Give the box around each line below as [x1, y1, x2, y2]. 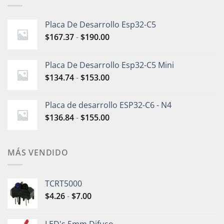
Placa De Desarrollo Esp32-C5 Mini [45, 59, 174, 70]
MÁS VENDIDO [7, 146, 68, 158]
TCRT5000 [45, 178, 82, 189]
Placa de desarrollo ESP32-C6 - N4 [45, 99, 171, 110]
